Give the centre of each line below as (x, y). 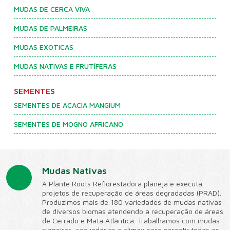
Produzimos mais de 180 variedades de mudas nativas (132, 202)
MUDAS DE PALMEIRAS (51, 28)
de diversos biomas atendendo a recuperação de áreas (133, 211)
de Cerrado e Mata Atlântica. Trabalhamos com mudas (131, 221)
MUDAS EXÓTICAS (44, 47)
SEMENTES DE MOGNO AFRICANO (69, 124)
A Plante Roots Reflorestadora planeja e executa (122, 184)
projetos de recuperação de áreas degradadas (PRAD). (132, 193)
